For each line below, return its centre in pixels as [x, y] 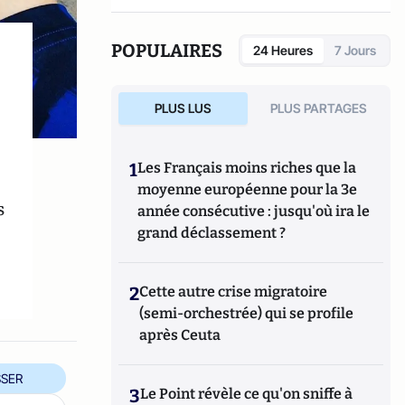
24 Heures [283, 50]
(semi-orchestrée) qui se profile [247, 313]
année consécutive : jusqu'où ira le [254, 211]
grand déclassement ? [212, 233]
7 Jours [355, 50]
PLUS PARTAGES [319, 108]
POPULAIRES [167, 51]
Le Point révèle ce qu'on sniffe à [247, 394]
